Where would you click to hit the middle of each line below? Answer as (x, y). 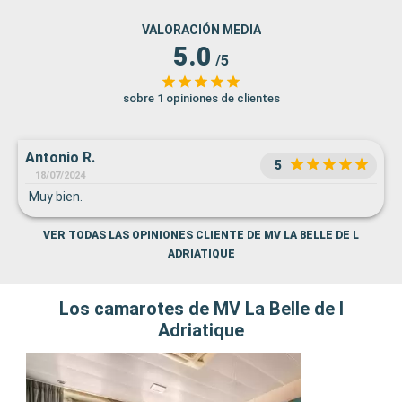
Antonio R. (60, 158)
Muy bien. (56, 197)
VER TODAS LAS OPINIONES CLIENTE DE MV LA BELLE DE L (201, 236)
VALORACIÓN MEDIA (201, 30)
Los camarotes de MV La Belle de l (201, 309)
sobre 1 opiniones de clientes (201, 99)
